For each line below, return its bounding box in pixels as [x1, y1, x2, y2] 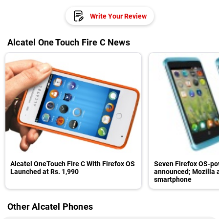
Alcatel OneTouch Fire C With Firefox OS [10, 160, 135, 168]
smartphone [154, 175, 192, 183]
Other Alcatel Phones [7, 201, 93, 212]
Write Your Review [89, 12, 147, 20]
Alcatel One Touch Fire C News [7, 37, 130, 47]
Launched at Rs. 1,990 [10, 168, 79, 175]
